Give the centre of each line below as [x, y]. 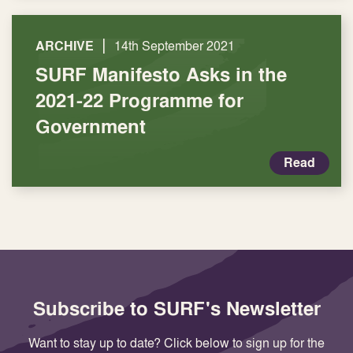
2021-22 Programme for [139, 100]
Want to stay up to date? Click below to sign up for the [176, 343]
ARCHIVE [65, 46]
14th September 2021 [175, 46]
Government [91, 126]
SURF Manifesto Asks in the [161, 74]
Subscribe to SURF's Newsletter [176, 308]
